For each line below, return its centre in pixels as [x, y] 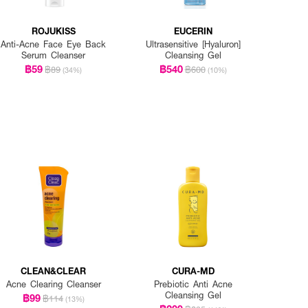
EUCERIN [193, 30]
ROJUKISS [53, 30]
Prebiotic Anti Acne [193, 284]
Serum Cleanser [54, 55]
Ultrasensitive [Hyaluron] [193, 44]
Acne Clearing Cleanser [53, 284]
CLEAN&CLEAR [54, 271]
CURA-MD [193, 271]
